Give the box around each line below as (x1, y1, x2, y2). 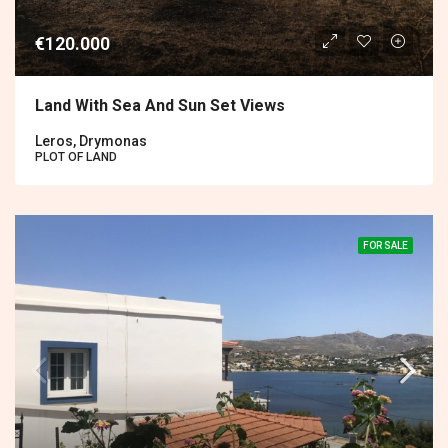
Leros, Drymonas (35, 132, 147, 149)
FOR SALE (363, 239, 408, 251)
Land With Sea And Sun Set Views (35, 95, 285, 115)
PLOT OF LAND (35, 149, 117, 164)
